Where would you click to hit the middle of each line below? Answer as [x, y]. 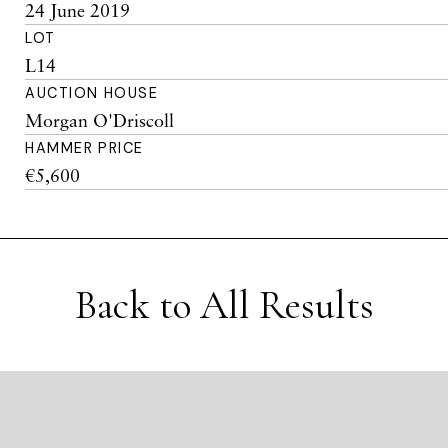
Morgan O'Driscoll [100, 120]
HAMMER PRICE [84, 148]
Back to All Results [224, 305]
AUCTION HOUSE [92, 93]
